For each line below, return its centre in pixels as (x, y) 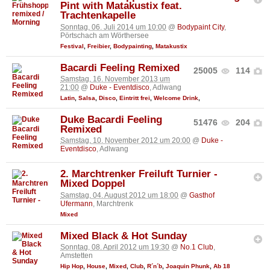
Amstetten (77, 256)
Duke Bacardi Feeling (111, 120)
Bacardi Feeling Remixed (120, 67)
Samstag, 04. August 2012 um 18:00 (119, 195)
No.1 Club (197, 247)
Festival (72, 46)
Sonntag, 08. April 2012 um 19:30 (115, 247)
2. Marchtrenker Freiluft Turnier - (139, 174)
